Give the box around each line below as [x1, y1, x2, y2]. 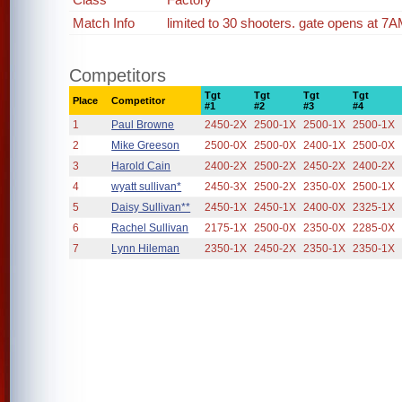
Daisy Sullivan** [111, 201, 191, 214]
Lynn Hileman [111, 242, 180, 255]
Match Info [73, 15, 135, 31]
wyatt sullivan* [111, 180, 182, 193]
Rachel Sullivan [111, 222, 189, 234]
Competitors [69, 66, 167, 85]
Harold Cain [111, 160, 171, 172]
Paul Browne [111, 118, 175, 131]
